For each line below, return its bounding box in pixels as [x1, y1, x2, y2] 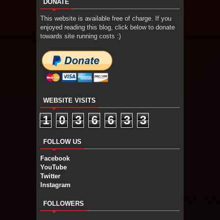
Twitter [40, 172, 60, 180]
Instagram [40, 181, 71, 189]
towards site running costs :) [40, 32, 121, 40]
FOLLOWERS [43, 199, 84, 207]
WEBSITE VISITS [43, 96, 96, 104]
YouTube [40, 163, 67, 171]
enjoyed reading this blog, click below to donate [40, 23, 175, 31]
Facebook [40, 154, 70, 162]
